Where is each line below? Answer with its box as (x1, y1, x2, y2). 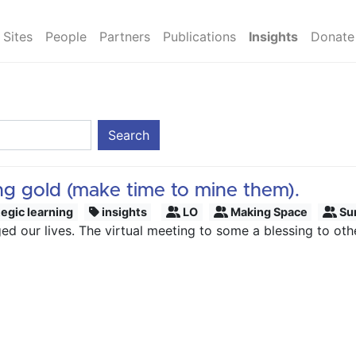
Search (108, 127, 149, 143)
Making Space (227, 205, 308, 219)
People (44, 29, 87, 44)
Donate (310, 29, 354, 44)
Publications (162, 29, 236, 44)
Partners (99, 29, 150, 44)
